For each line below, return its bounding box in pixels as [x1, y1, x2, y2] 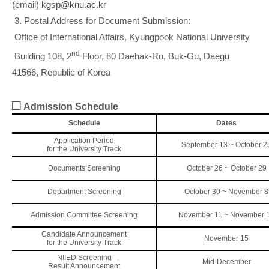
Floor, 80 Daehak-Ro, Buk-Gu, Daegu [80, 51, 229, 61]
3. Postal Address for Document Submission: [12, 16, 190, 26]
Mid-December [202, 257, 251, 266]
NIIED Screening [56, 253, 112, 262]
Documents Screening [47, 163, 121, 172]
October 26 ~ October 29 [186, 163, 267, 172]
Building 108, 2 [12, 51, 71, 61]
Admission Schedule [21, 101, 118, 112]
